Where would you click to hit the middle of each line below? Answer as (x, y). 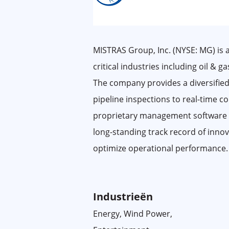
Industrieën (123, 197)
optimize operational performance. (161, 148)
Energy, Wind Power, (133, 214)
